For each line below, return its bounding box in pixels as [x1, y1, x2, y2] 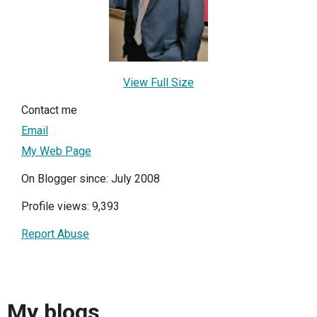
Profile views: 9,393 [21, 200, 120, 214]
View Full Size [123, 76, 194, 90]
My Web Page [21, 144, 91, 158]
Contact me [21, 103, 77, 117]
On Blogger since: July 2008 [21, 172, 160, 186]
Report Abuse [21, 227, 89, 241]
